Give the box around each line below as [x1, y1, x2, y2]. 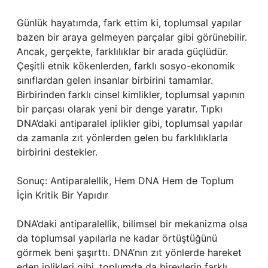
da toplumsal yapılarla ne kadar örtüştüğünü [17, 232, 217, 244]
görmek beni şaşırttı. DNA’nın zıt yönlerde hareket [17, 246, 242, 258]
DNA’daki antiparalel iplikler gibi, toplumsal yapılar [17, 117, 243, 129]
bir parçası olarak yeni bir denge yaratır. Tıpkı [17, 103, 223, 115]
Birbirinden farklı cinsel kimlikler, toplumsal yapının [17, 89, 245, 100]
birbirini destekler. [17, 146, 98, 158]
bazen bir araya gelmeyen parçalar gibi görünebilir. [17, 31, 247, 43]
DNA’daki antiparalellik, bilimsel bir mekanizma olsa [17, 218, 248, 230]
